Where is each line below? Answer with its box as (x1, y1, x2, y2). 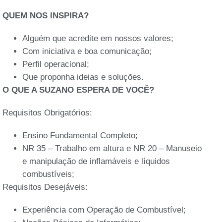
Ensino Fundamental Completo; (22, 130, 138, 140)
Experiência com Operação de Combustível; (22, 205, 186, 215)
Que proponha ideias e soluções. (22, 72, 144, 82)
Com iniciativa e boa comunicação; (22, 46, 152, 56)
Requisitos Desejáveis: (2, 182, 88, 192)
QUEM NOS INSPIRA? (2, 10, 89, 20)
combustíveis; (22, 169, 74, 179)
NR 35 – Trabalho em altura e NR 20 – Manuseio (22, 143, 202, 153)
